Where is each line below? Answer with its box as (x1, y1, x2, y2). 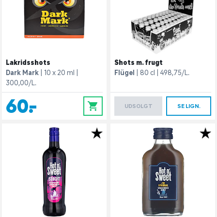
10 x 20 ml (44, 69, 75, 77)
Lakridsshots (6, 59, 50, 66)
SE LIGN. (177, 103, 201, 109)
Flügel (114, 69, 135, 77)
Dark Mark (6, 69, 39, 77)
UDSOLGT (124, 103, 153, 109)
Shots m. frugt (114, 59, 163, 66)
